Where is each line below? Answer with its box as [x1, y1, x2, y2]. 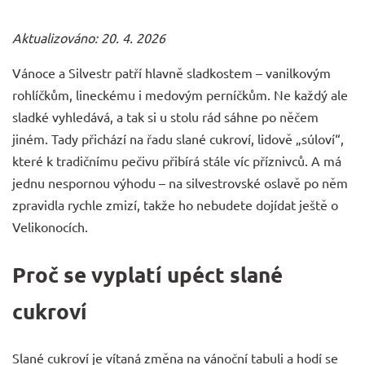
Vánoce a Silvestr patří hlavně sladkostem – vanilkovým [12, 64, 331, 81]
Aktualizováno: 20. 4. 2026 [12, 29, 165, 46]
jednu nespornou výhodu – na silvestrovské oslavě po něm [12, 174, 348, 191]
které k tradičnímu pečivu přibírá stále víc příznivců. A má [12, 152, 341, 169]
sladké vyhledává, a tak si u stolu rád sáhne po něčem [12, 108, 319, 125]
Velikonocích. [12, 218, 88, 235]
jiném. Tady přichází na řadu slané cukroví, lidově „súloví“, [12, 130, 344, 147]
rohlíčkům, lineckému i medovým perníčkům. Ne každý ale [12, 86, 348, 103]
